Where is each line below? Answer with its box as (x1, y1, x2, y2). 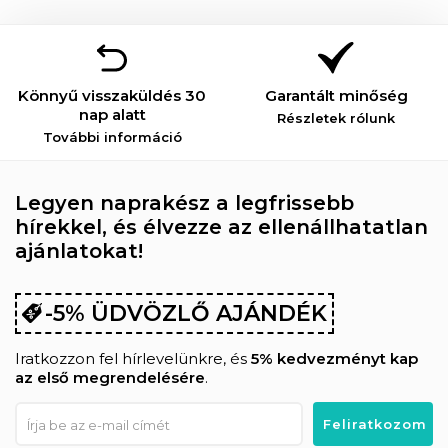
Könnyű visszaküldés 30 (18, 86, 206, 106)
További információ (42, 129, 182, 146)
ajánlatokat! (15, 239, 143, 264)
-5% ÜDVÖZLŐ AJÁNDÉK (45, 300, 327, 328)
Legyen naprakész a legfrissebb (15, 191, 354, 216)
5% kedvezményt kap (251, 349, 418, 369)
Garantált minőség (264, 86, 408, 106)
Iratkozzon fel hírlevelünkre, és (15, 349, 251, 369)
